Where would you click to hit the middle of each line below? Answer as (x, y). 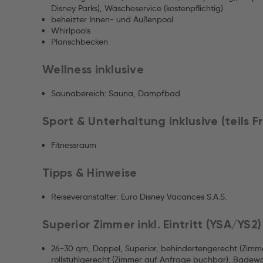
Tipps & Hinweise (90, 173)
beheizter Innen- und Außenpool (112, 19)
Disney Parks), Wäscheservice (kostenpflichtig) (137, 8)
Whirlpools (71, 31)
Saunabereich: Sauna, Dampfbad (116, 93)
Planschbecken (80, 42)
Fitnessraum (74, 145)
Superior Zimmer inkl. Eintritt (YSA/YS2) (152, 224)
